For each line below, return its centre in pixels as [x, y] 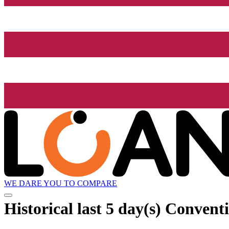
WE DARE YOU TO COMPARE [61, 184]
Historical [41, 208]
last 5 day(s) [119, 208]
